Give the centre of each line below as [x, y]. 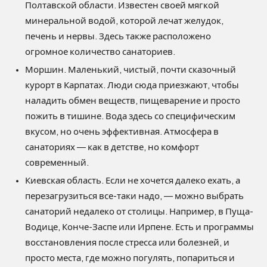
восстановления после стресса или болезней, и [127, 242]
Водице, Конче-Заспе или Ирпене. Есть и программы [139, 227]
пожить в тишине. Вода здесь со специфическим [130, 116]
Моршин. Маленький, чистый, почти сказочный [131, 69]
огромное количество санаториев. [100, 52]
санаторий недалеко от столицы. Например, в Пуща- [139, 211]
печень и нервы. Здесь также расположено [118, 36]
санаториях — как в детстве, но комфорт [112, 147]
